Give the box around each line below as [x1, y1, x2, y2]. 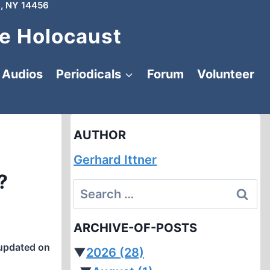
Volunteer [197, 67, 254, 81]
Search [73, 181, 115, 195]
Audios [1, 67, 43, 81]
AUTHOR [74, 128, 127, 142]
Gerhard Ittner [74, 152, 157, 167]
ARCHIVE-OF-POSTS [74, 221, 198, 235]
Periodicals [56, 67, 121, 81]
